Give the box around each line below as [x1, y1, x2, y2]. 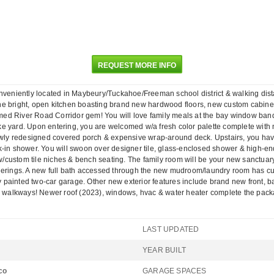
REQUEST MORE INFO [98, 61, 176, 70]
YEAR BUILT [143, 246, 186, 254]
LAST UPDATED [143, 225, 199, 234]
